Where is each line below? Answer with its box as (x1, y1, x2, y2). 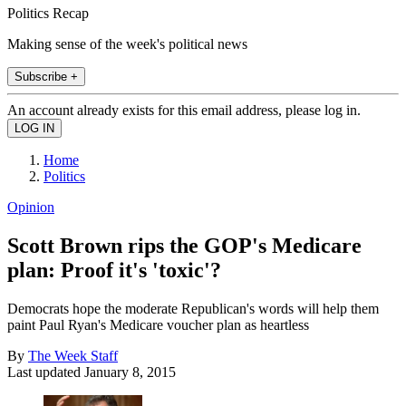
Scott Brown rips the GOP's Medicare (7, 233, 362, 257)
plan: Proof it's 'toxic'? (7, 257, 221, 282)
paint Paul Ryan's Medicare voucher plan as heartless (7, 316, 309, 333)
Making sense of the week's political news (7, 35, 247, 52)
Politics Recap (7, 5, 89, 21)
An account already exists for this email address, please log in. (7, 101, 361, 118)
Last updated (7, 363, 84, 380)
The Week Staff (28, 347, 118, 363)
